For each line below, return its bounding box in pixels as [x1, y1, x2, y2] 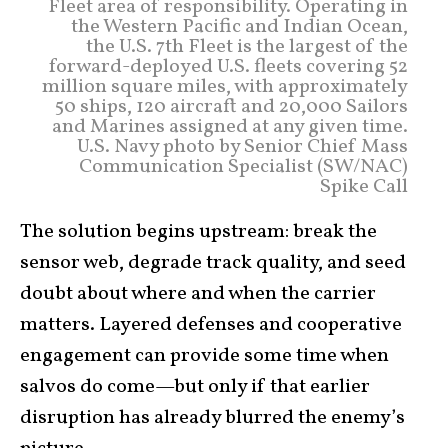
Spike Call [320, 173, 408, 202]
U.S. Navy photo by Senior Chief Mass [77, 133, 408, 162]
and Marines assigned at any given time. [52, 113, 408, 142]
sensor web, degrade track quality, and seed [20, 249, 406, 278]
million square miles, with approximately [42, 73, 408, 102]
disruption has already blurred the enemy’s [20, 404, 405, 433]
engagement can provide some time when [20, 342, 389, 371]
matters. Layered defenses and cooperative [20, 311, 402, 340]
